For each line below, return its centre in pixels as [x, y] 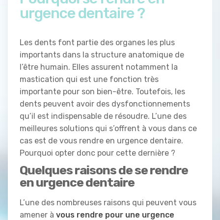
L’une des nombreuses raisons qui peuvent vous [108, 202]
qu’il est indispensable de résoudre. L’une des [103, 116]
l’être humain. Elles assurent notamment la [99, 67]
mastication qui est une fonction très [89, 79]
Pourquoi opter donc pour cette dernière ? [97, 153]
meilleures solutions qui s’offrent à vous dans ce [108, 128]
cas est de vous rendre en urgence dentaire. [101, 140]
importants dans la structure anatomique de [102, 55]
